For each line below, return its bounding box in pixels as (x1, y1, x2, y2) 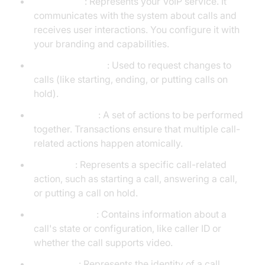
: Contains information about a (96, 208, 227, 220)
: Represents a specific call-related (75, 159, 227, 170)
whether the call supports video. (33, 237, 173, 248)
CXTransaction (33, 109, 98, 121)
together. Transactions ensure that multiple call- (33, 123, 240, 135)
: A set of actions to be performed (98, 109, 243, 121)
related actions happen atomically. (33, 137, 183, 149)
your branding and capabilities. (33, 38, 169, 50)
